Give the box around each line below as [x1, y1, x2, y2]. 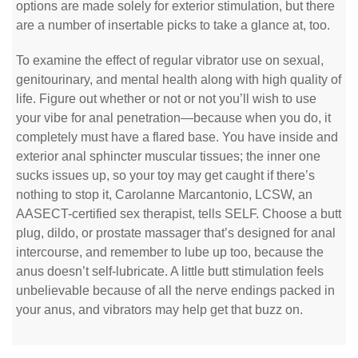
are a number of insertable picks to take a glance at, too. [16, 18, 330, 32]
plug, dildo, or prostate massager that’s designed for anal [16, 226, 336, 240]
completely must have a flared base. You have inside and [16, 130, 338, 144]
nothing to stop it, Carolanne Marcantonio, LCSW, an [16, 188, 312, 201]
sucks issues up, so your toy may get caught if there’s [16, 169, 315, 182]
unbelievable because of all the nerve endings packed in [16, 284, 335, 297]
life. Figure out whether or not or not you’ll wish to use [16, 92, 316, 105]
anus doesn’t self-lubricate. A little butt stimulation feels [16, 265, 324, 278]
